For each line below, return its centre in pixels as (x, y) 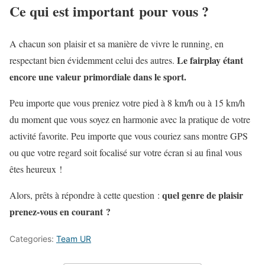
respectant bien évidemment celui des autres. (93, 60)
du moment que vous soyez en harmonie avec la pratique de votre (130, 119)
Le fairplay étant (210, 60)
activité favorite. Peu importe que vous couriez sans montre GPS (129, 135)
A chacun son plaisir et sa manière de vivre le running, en (117, 43)
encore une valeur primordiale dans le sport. (98, 76)
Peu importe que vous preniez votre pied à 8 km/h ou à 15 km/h (127, 102)
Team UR (74, 238)
